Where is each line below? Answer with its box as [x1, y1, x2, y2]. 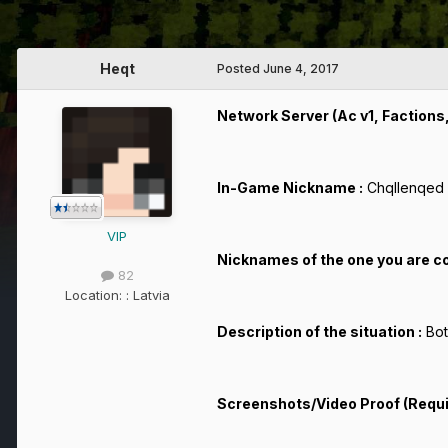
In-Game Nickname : [217, 179, 363, 197]
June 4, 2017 [263, 61, 339, 77]
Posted [217, 61, 263, 77]
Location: [64, 286, 126, 303]
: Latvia [125, 286, 170, 303]
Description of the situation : [217, 323, 422, 341]
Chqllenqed [363, 179, 444, 197]
